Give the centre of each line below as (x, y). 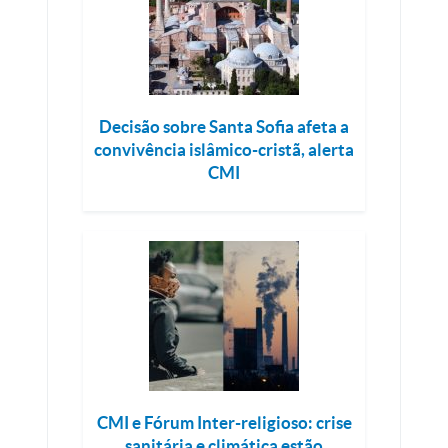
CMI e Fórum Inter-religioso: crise (224, 422)
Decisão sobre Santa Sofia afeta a (224, 126)
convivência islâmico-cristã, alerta (224, 149)
